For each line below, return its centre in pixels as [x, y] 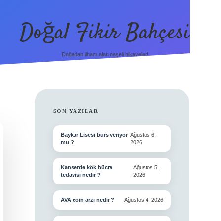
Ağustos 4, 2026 [144, 200]
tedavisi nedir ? [80, 175]
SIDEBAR [90, 117]
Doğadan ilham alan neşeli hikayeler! [105, 55]
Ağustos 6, [143, 135]
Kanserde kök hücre [86, 167]
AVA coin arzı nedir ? [87, 200]
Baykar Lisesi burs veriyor [94, 135]
